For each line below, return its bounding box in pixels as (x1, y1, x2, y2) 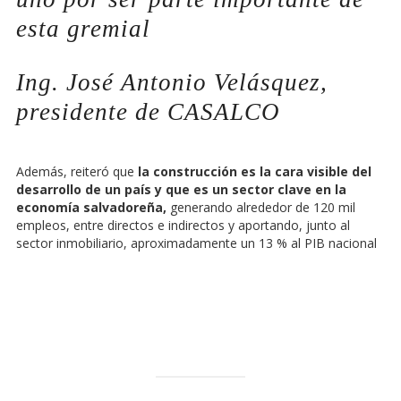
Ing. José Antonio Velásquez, (16, 69, 328, 97)
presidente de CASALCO (16, 98, 280, 126)
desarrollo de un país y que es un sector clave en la (16, 181, 346, 199)
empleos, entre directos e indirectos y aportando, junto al (16, 217, 350, 235)
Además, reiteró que (16, 163, 134, 181)
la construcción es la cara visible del (134, 163, 371, 181)
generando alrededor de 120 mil (166, 199, 355, 217)
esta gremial (16, 15, 150, 43)
